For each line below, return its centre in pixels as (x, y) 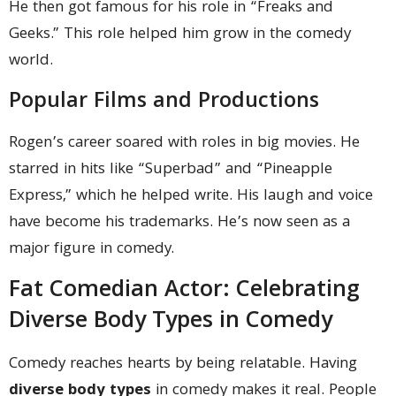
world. (31, 62)
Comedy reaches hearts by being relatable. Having (183, 365)
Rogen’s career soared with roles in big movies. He (184, 143)
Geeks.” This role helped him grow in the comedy (180, 35)
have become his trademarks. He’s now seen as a (179, 223)
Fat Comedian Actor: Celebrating (184, 292)
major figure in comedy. (91, 249)
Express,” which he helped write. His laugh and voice (191, 196)
